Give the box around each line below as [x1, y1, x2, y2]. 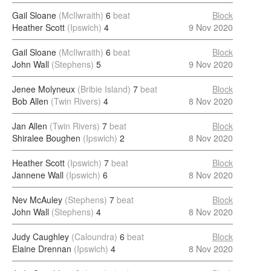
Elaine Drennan [12, 243, 71, 255]
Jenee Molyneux [12, 83, 75, 95]
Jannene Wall [12, 169, 64, 181]
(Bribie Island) [77, 83, 131, 95]
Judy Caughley [12, 230, 69, 243]
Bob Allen [12, 95, 48, 107]
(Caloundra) [71, 230, 117, 243]
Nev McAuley [12, 194, 62, 206]
